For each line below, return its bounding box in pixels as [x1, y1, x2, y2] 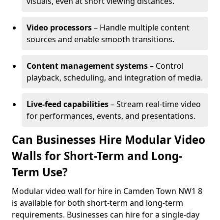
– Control [148, 60, 184, 71]
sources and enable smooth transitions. [27, 34, 174, 45]
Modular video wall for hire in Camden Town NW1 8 [12, 186, 202, 196]
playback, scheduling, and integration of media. [27, 72, 203, 83]
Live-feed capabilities [27, 99, 109, 110]
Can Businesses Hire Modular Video [12, 132, 205, 147]
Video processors [27, 22, 92, 33]
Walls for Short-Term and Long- [12, 148, 182, 164]
